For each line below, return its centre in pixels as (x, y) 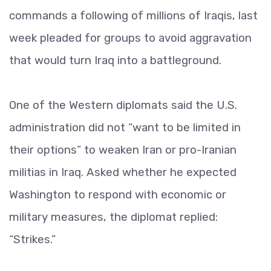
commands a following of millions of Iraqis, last (133, 15)
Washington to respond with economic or (118, 194)
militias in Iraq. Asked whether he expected (123, 172)
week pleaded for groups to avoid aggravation (130, 38)
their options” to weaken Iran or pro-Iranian (123, 150)
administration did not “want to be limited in (125, 127)
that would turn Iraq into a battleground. (115, 60)
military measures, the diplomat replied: (113, 217)
